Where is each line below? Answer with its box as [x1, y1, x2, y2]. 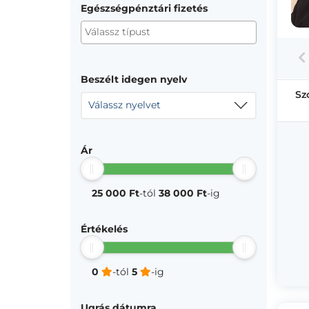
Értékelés [81, 223, 128, 235]
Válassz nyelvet [88, 99, 161, 111]
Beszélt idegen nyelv [81, 73, 187, 86]
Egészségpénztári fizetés [81, 2, 208, 14]
